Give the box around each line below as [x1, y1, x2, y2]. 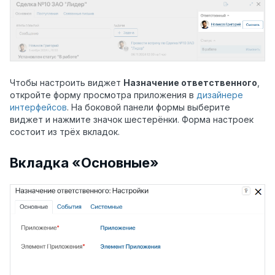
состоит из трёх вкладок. [10, 126, 120, 137]
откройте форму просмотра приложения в [10, 89, 196, 100]
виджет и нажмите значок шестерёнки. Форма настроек [10, 114, 254, 125]
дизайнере [196, 89, 243, 100]
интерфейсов [10, 101, 67, 112]
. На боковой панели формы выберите [67, 101, 230, 112]
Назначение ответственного [123, 77, 257, 88]
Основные [81, 154, 150, 171]
